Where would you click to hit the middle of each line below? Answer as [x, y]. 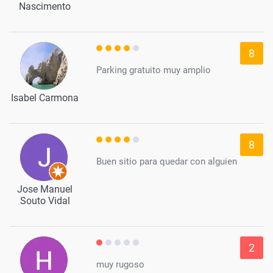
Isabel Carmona [45, 97]
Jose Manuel [45, 189]
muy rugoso [120, 264]
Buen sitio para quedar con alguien [167, 161]
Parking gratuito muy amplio [154, 70]
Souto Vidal [45, 200]
